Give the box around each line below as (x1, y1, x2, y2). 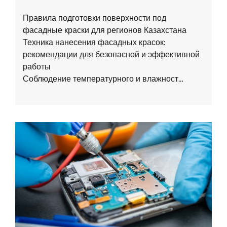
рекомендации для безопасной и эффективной (23, 50, 200, 60)
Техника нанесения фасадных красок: (23, 37, 165, 48)
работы (23, 62, 51, 72)
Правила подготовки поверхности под (23, 13, 166, 23)
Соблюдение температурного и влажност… (23, 74, 183, 84)
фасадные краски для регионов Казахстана (23, 25, 186, 35)
